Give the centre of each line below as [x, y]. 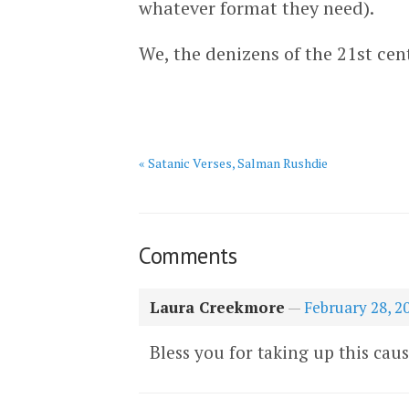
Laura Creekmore [217, 307]
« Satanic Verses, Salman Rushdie [233, 163]
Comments [188, 256]
